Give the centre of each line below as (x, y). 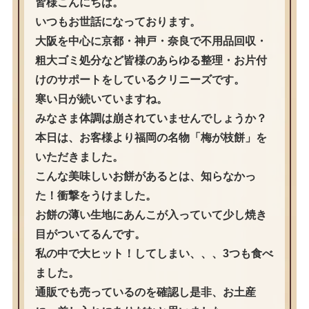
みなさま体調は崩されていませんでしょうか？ (151, 119)
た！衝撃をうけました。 (96, 196)
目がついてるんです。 (90, 235)
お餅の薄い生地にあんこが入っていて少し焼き (151, 215)
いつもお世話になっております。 (118, 22)
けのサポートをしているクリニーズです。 (140, 80)
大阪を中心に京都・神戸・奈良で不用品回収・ (151, 41)
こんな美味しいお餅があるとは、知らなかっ (145, 177)
